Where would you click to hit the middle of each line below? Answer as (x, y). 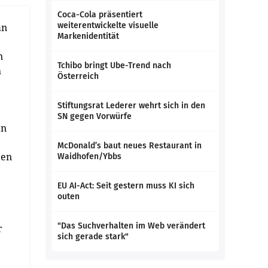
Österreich (78, 76)
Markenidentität (88, 36)
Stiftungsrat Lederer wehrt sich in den (131, 106)
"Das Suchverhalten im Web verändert (131, 226)
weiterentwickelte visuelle (108, 25)
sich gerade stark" (93, 237)
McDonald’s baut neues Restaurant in (130, 146)
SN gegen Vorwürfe (95, 116)
